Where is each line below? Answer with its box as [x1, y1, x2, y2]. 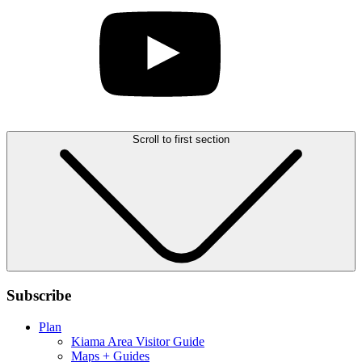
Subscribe [6, 286, 71, 304]
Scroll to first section [133, 133, 229, 146]
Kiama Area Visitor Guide [71, 334, 204, 348]
